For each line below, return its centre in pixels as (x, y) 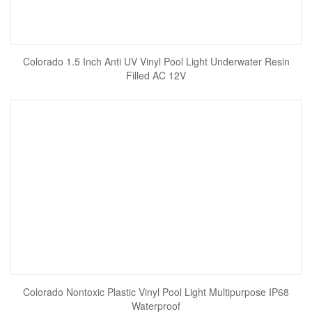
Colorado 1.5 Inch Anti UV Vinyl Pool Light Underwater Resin (156, 61)
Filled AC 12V (156, 75)
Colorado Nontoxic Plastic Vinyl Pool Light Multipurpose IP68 (156, 292)
